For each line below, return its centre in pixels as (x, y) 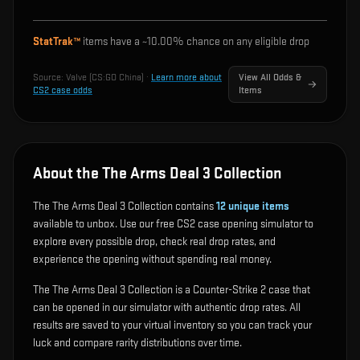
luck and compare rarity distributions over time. (137, 343)
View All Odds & (270, 78)
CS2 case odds (63, 90)
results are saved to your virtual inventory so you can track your (172, 325)
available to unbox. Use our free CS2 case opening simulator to (173, 224)
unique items (258, 206)
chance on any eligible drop (247, 41)
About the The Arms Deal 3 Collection (157, 174)
